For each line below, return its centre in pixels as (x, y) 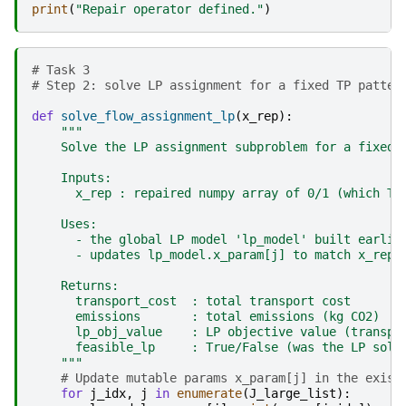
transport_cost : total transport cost (191, 300)
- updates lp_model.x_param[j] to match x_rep (213, 254)
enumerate (209, 393)
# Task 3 (64, 69)
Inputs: (72, 177)
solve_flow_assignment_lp (148, 116)
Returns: (75, 285)
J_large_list (293, 393)
